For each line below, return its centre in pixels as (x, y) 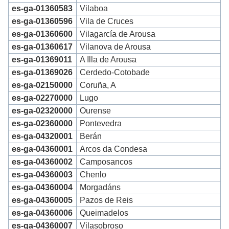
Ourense (96, 111)
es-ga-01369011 (42, 60)
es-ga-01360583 (42, 9)
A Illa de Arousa (108, 60)
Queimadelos (104, 213)
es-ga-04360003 (42, 175)
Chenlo (93, 175)
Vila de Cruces (107, 21)
